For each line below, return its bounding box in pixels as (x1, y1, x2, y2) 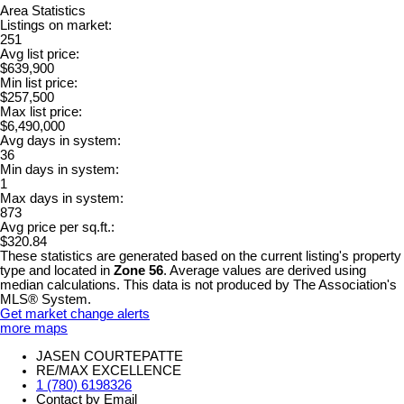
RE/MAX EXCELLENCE (36, 363, 181, 378)
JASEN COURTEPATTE (36, 348, 183, 363)
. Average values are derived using (163, 262, 366, 278)
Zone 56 (114, 262, 163, 278)
